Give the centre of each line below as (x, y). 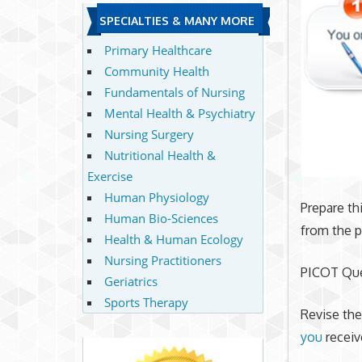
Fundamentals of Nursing (174, 92)
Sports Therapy (146, 302)
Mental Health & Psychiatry (179, 113)
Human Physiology (156, 197)
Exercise (109, 176)
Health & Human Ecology (173, 239)
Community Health (156, 71)
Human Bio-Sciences (161, 218)
